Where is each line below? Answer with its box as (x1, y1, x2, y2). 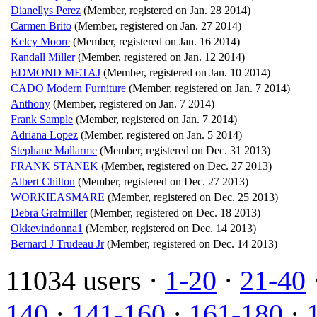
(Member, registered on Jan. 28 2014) (83, 4, 250, 16)
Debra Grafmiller (11, 206, 87, 219)
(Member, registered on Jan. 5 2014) (81, 128, 242, 141)
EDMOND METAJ (11, 66, 100, 79)
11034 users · (6, 264, 165, 296)
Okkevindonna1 (11, 221, 83, 234)
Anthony (11, 97, 50, 110)
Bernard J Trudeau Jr (11, 237, 104, 250)
